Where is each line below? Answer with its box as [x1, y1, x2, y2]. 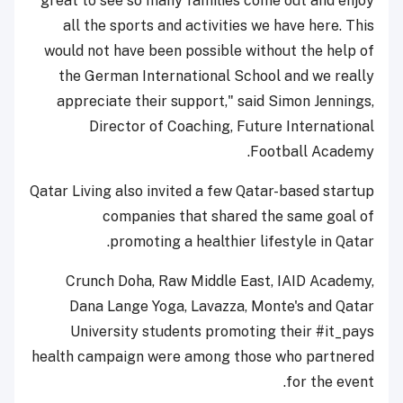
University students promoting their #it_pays [70, 323, 374, 341]
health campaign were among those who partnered [31, 348, 374, 366]
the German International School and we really [58, 67, 374, 85]
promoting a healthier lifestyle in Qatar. [110, 233, 374, 251]
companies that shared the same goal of [103, 208, 374, 226]
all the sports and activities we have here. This [63, 17, 374, 35]
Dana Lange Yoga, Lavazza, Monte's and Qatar [69, 298, 374, 316]
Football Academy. [250, 143, 374, 161]
